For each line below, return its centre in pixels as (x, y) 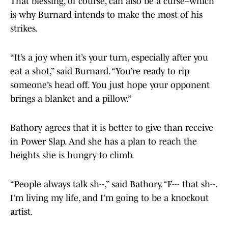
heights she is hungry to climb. (72, 155)
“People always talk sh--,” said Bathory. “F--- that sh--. (113, 184)
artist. (22, 212)
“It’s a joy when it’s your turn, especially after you (109, 58)
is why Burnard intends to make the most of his (106, 15)
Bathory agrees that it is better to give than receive (112, 128)
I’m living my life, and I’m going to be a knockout (109, 198)
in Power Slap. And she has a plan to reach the (104, 142)
